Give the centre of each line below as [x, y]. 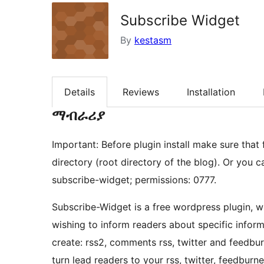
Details [80, 92]
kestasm [153, 40]
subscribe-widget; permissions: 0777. [134, 180]
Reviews [141, 92]
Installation [211, 92]
